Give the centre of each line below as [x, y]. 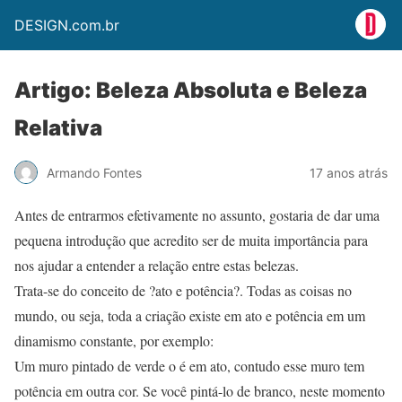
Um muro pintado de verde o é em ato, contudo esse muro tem [189, 366]
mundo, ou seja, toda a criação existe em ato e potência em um [190, 315]
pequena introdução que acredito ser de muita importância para [191, 240]
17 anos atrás [349, 172]
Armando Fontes [94, 172]
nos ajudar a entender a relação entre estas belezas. [157, 265]
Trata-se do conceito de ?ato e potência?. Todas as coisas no [183, 290]
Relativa [58, 128]
